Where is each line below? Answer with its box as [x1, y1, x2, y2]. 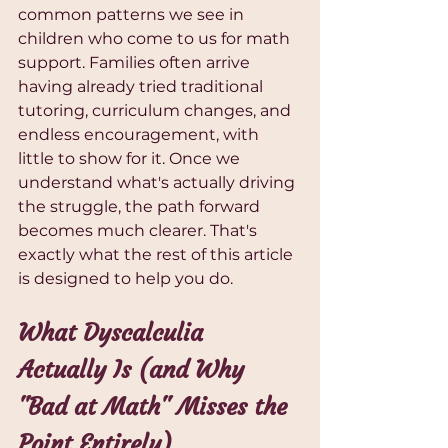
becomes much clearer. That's [18, 221, 261, 241]
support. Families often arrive [18, 53, 254, 73]
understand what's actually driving [18, 173, 299, 193]
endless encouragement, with [18, 125, 263, 145]
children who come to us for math [18, 29, 294, 49]
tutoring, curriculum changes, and [18, 101, 295, 121]
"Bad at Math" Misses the [18, 392, 294, 423]
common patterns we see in [18, 5, 248, 25]
